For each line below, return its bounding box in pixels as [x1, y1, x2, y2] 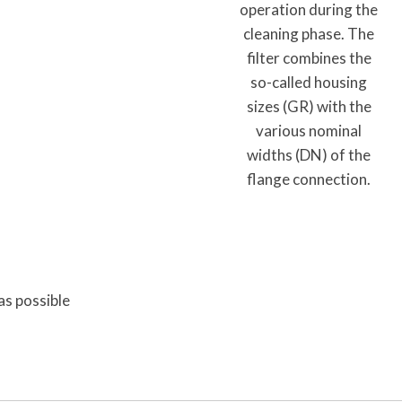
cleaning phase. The [243, 23, 374, 43]
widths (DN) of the [247, 144, 371, 164]
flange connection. [247, 169, 371, 188]
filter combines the [246, 48, 371, 67]
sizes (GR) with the [246, 96, 371, 116]
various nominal [256, 120, 362, 140]
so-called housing [250, 72, 367, 92]
